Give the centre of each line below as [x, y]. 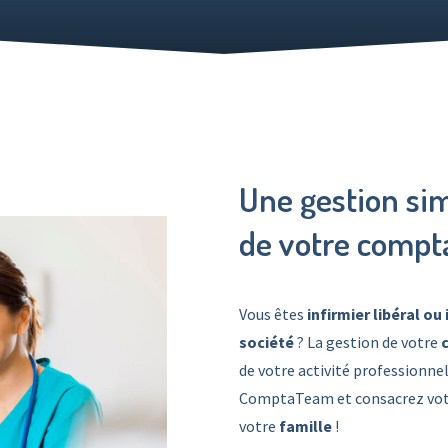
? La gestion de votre [367, 342]
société [266, 342]
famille [305, 426]
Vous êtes [271, 314]
